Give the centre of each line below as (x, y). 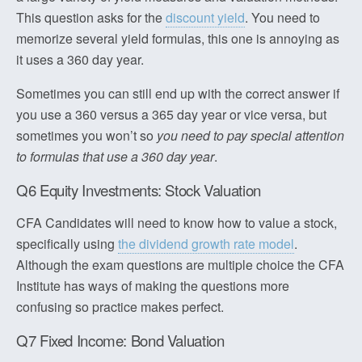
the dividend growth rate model (206, 244)
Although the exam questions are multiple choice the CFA (180, 265)
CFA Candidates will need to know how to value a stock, (177, 223)
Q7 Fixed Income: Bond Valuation (120, 340)
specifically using (67, 244)
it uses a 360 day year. (80, 59)
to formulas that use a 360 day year (115, 156)
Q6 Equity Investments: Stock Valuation (139, 190)
